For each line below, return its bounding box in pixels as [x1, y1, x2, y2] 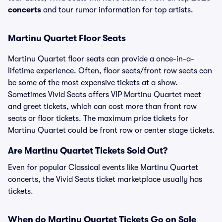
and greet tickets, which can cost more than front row [8, 102, 197, 111]
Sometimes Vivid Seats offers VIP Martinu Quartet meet [8, 90, 201, 99]
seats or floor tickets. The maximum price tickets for [8, 114, 188, 123]
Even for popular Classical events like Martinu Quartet [8, 163, 198, 172]
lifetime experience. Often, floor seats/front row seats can [8, 66, 212, 75]
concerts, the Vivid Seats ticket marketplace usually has [8, 175, 202, 184]
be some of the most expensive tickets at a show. [8, 78, 178, 87]
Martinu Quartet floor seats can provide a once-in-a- [8, 55, 194, 63]
